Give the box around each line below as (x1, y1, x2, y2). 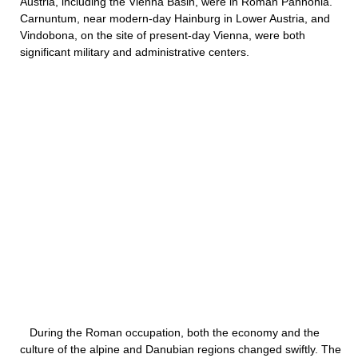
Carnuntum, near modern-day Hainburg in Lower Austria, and (20, 12, 330, 25)
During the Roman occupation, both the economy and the (20, 326, 320, 339)
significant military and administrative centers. (20, 46, 249, 58)
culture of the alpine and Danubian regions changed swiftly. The (20, 343, 341, 356)
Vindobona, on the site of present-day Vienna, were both (20, 29, 305, 42)
